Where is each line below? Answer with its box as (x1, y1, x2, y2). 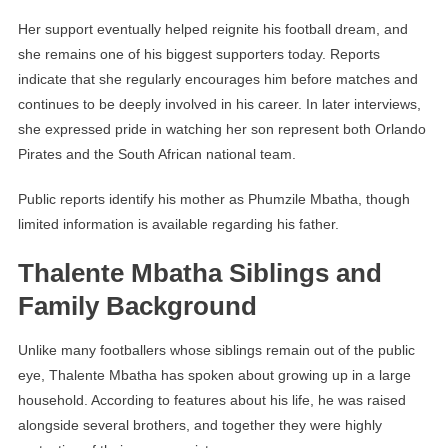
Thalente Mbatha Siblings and (17, 258, 382, 289)
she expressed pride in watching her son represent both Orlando (17, 121, 426, 138)
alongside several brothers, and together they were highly (17, 417, 382, 434)
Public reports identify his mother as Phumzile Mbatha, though (17, 191, 410, 208)
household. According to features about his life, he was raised (17, 392, 406, 409)
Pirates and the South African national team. (17, 146, 296, 163)
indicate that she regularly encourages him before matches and (17, 71, 418, 88)
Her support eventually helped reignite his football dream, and (17, 21, 408, 38)
